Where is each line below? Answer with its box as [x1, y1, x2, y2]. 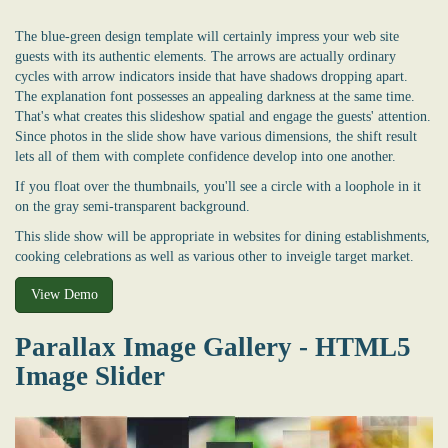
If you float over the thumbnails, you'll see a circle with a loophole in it [15, 179, 421, 195]
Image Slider [15, 360, 165, 391]
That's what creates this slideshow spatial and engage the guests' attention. [15, 109, 431, 125]
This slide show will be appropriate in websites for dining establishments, [15, 229, 430, 245]
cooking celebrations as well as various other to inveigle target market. [15, 249, 414, 265]
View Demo [30, 286, 98, 302]
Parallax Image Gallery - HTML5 [15, 331, 411, 362]
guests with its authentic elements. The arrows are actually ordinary [15, 49, 396, 65]
